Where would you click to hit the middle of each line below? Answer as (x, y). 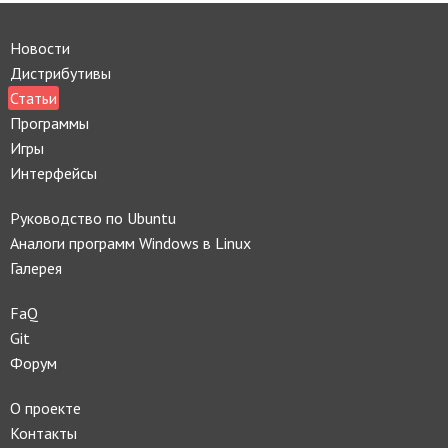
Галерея (36, 267)
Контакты (43, 432)
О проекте (45, 407)
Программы (49, 122)
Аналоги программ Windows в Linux (130, 242)
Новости (40, 47)
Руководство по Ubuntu (93, 217)
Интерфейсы (53, 172)
